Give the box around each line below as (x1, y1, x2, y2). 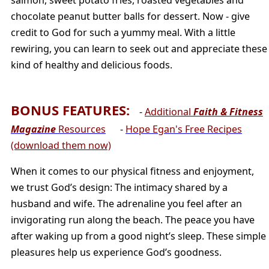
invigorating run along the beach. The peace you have (11, 213, 255, 227)
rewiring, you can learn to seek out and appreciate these (11, 41, 267, 55)
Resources (56, 122, 106, 136)
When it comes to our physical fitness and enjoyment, (11, 165, 254, 178)
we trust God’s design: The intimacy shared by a (11, 181, 228, 195)
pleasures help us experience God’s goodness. (11, 246, 222, 259)
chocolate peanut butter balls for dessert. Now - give (11, 9, 250, 23)
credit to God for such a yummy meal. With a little (11, 25, 235, 39)
